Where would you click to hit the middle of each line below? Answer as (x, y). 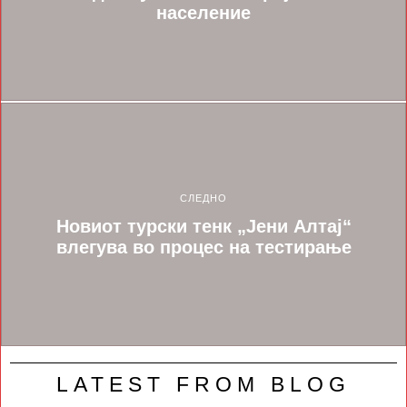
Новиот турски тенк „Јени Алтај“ (203, 227)
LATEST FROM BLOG (203, 385)
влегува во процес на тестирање (203, 248)
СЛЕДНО (203, 199)
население (203, 13)
